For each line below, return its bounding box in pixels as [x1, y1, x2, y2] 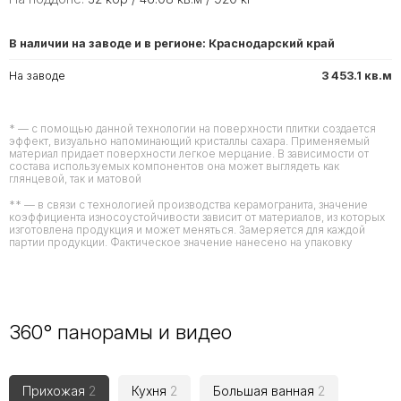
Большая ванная [213, 383, 318, 398]
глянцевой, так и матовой [9, 172, 141, 185]
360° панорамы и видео [9, 320, 232, 344]
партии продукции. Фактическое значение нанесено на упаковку [9, 235, 353, 249]
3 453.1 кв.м [321, 69, 392, 82]
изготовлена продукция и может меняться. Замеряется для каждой [9, 223, 365, 236]
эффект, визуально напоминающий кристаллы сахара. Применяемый [9, 134, 370, 148]
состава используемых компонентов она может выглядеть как [9, 159, 339, 173]
